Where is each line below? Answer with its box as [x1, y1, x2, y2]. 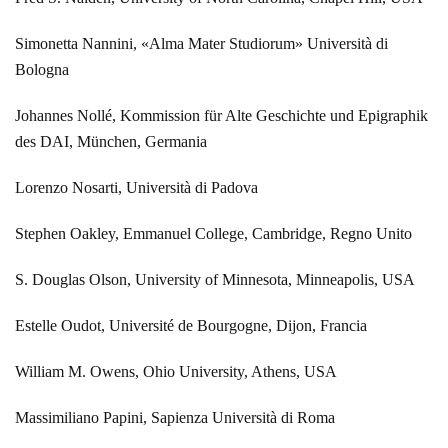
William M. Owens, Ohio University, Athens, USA [15, 362, 337, 380]
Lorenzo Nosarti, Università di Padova [15, 178, 258, 196]
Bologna [15, 60, 69, 78]
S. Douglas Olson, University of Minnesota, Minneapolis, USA [15, 270, 415, 288]
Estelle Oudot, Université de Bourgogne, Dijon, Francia [15, 316, 367, 334]
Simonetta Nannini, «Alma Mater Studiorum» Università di [15, 34, 388, 52]
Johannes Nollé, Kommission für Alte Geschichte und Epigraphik [15, 106, 428, 124]
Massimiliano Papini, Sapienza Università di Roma [15, 408, 335, 426]
